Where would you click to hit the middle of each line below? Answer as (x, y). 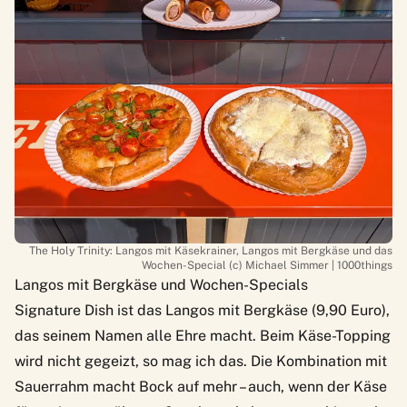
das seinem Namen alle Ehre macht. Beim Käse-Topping (203, 336)
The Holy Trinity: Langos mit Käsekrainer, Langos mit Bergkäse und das (211, 251)
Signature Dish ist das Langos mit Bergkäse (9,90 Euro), (202, 311)
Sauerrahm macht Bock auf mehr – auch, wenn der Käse (201, 387)
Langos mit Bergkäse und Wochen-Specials (161, 285)
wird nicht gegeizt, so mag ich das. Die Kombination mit (201, 362)
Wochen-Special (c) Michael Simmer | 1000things (267, 266)
